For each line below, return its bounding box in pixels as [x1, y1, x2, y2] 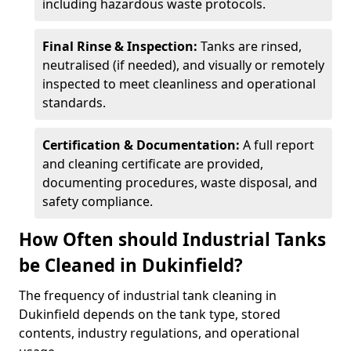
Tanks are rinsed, [201, 38, 302, 55]
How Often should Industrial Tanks [19, 227, 326, 251]
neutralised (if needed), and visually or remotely [42, 56, 324, 74]
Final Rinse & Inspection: [42, 38, 201, 55]
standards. [42, 94, 106, 111]
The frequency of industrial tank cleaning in [19, 287, 277, 304]
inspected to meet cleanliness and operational [42, 75, 316, 92]
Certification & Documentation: [42, 136, 243, 154]
